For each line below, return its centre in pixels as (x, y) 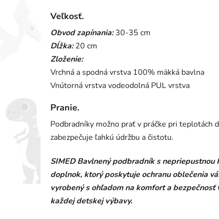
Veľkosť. (67, 16)
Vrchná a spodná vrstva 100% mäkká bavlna (127, 73)
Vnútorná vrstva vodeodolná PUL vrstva (120, 86)
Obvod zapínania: (82, 33)
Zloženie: (68, 59)
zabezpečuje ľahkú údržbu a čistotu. (112, 138)
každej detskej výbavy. (91, 201)
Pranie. (65, 108)
